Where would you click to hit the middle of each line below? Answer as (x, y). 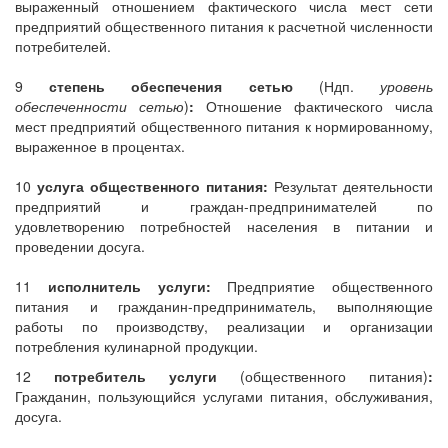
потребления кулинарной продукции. (136, 346)
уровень (407, 86)
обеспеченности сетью (99, 106)
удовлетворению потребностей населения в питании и (224, 226)
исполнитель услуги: (129, 286)
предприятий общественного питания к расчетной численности (224, 26)
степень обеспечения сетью (184, 86)
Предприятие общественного (321, 286)
